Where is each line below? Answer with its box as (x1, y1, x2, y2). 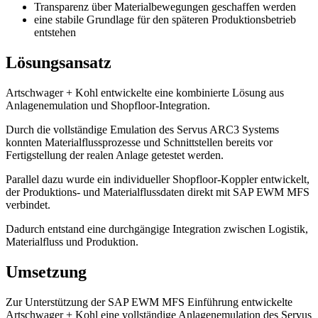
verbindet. (6, 198, 50, 211)
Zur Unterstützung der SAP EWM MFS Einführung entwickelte (6, 295, 292, 308)
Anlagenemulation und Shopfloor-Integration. (6, 99, 210, 111)
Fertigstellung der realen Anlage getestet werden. (6, 148, 224, 161)
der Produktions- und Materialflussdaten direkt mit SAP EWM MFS (6, 185, 309, 198)
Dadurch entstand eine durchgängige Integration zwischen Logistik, (6, 222, 308, 235)
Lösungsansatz (6, 53, 111, 72)
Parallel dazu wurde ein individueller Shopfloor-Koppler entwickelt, (6, 172, 309, 185)
